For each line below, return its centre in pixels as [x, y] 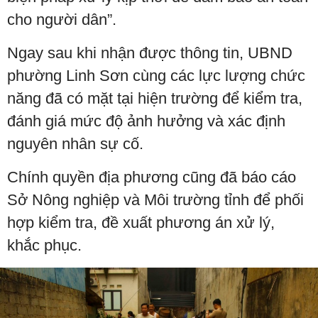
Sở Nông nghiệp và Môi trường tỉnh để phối [155, 199]
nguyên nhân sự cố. [75, 143]
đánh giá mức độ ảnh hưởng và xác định [146, 121]
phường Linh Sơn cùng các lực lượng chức [156, 75]
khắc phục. [44, 245]
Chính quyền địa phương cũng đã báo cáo [152, 177]
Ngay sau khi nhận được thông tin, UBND [150, 53]
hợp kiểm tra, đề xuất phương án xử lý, [141, 222]
